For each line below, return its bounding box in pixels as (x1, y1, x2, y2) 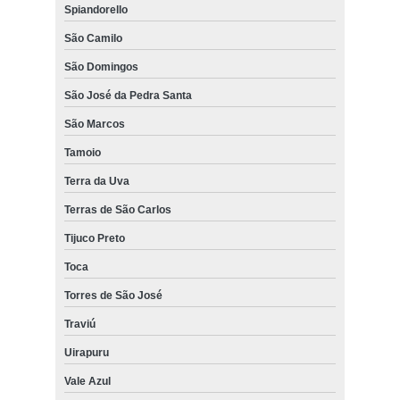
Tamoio (63, 146, 101, 159)
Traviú (63, 317, 96, 330)
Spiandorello (63, 3, 128, 16)
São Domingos (63, 60, 138, 73)
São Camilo (63, 31, 122, 45)
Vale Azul (63, 374, 111, 387)
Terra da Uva (63, 174, 129, 187)
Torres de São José (63, 288, 162, 302)
